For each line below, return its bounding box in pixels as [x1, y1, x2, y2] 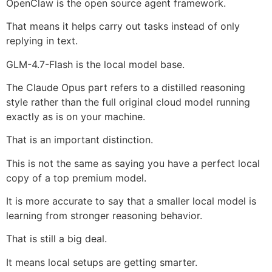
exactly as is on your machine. [6, 110, 145, 123]
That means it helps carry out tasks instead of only [6, 20, 240, 33]
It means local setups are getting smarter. [6, 256, 197, 268]
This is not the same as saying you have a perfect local [6, 157, 260, 169]
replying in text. [6, 35, 78, 47]
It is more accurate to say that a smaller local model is [6, 195, 256, 208]
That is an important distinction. [6, 134, 153, 146]
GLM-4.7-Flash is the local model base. [6, 58, 185, 70]
